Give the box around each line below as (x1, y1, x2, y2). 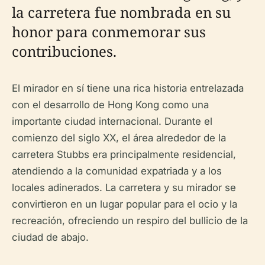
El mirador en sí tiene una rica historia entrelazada (12, 82, 244, 94)
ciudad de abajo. (12, 231, 89, 243)
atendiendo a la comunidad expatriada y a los (12, 164, 222, 177)
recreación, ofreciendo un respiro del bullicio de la (12, 214, 248, 227)
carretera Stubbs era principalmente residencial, (12, 148, 236, 160)
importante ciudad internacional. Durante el (12, 115, 212, 127)
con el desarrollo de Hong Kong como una (12, 98, 209, 111)
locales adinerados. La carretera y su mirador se (12, 181, 236, 193)
